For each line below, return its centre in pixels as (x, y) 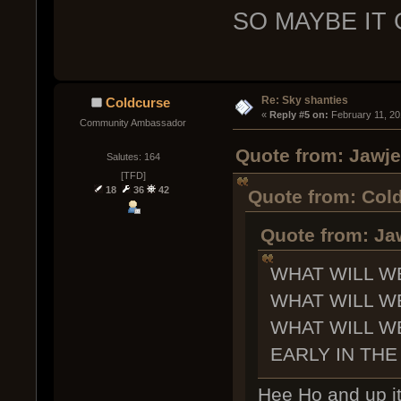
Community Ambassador (133, 123)
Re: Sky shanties (304, 101)
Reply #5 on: (299, 115)
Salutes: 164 (133, 156)
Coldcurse (138, 103)
